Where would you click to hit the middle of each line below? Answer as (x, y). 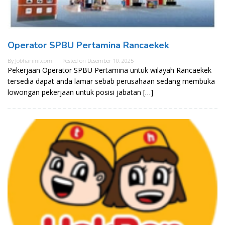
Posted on (75, 61)
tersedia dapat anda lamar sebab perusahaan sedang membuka (111, 81)
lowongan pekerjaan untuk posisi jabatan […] (80, 92)
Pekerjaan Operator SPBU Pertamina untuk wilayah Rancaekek (109, 70)
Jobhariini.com (34, 61)
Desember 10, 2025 (110, 61)
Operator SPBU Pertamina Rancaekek (88, 45)
